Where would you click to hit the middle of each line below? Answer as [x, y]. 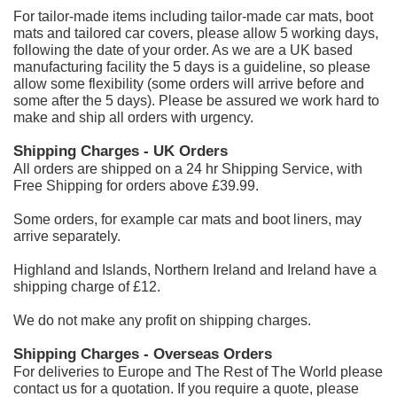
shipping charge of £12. [87, 287]
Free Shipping [60, 186]
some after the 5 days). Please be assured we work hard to [196, 101]
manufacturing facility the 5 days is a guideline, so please [192, 67]
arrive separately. [67, 236]
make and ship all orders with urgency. [133, 117]
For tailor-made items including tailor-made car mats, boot [193, 16]
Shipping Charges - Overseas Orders [143, 354]
